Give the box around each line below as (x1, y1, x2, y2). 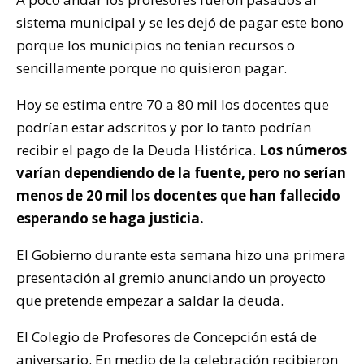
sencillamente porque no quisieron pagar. (16, 58, 287, 78)
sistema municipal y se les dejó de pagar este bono (16, 13, 344, 32)
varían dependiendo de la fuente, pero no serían (16, 163, 346, 183)
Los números (259, 141, 347, 160)
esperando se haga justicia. (16, 209, 204, 228)
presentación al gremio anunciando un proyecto (16, 268, 326, 288)
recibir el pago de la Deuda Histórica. (16, 141, 259, 160)
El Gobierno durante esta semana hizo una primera (16, 245, 346, 265)
